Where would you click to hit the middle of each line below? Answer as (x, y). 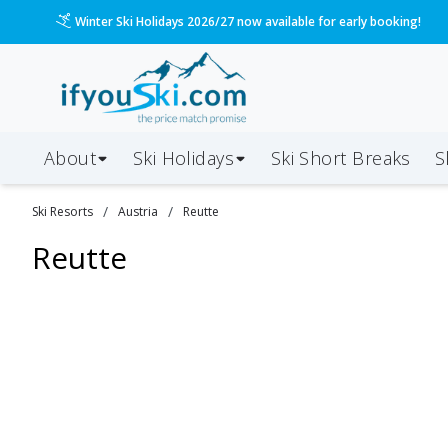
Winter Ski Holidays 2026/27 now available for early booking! (248, 21)
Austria (138, 211)
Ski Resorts (62, 211)
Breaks (381, 158)
